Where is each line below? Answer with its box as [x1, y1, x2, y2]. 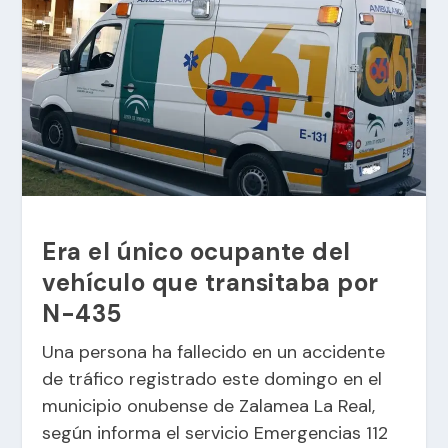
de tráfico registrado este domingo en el [42, 367, 383, 392]
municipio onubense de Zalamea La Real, [42, 394, 376, 419]
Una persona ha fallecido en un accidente [42, 340, 386, 365]
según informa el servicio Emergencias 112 [42, 421, 389, 446]
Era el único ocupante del [42, 236, 351, 268]
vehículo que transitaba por [42, 267, 379, 299]
